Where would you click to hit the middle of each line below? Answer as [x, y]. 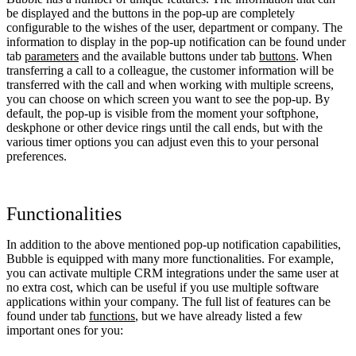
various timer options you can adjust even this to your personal [163, 141]
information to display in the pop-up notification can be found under [176, 41]
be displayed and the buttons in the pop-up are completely [151, 13]
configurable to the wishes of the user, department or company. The [174, 27]
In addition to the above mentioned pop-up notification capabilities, [174, 244]
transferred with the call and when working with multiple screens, [170, 84]
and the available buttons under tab [169, 56]
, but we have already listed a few [219, 315]
